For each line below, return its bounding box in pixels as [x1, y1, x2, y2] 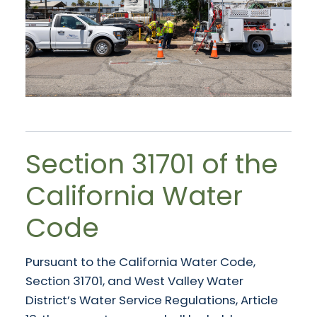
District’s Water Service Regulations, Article [25, 292, 278, 309]
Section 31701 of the [25, 146, 278, 183]
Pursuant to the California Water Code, [25, 253, 255, 271]
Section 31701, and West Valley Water [25, 272, 243, 290]
